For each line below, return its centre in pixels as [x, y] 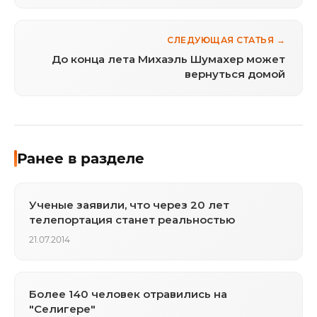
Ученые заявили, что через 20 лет [129, 204]
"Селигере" [62, 309]
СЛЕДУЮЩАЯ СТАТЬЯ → [226, 40]
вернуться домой [235, 74]
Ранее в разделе [81, 158]
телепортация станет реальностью [132, 219]
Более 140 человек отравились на [128, 294]
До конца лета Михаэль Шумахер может [168, 59]
